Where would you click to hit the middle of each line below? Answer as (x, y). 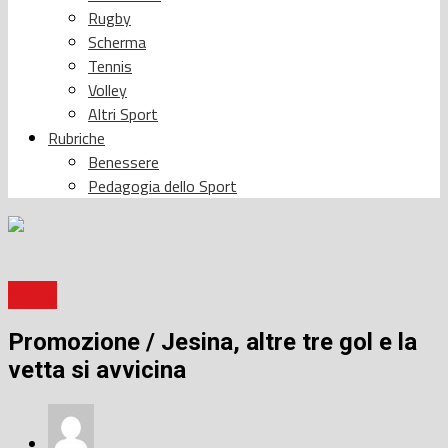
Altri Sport (123, 113)
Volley (107, 89)
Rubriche (76, 137)
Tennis (110, 65)
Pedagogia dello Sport (162, 185)
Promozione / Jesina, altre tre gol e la (212, 342)
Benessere (123, 161)
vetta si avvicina (97, 370)
